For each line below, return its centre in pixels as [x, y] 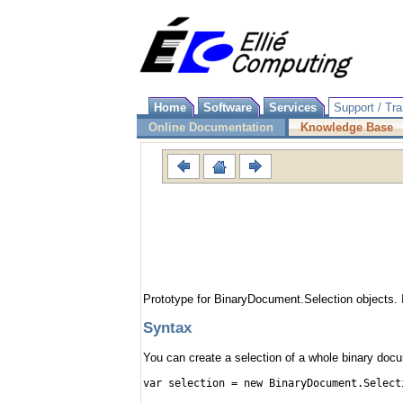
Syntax [167, 328]
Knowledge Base [347, 127]
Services [293, 107]
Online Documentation [211, 127]
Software [228, 107]
